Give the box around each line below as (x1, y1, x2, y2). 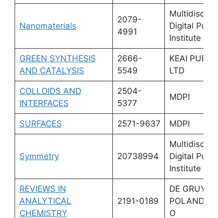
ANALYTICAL (19, 196, 72, 206)
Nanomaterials (19, 20, 76, 31)
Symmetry (19, 151, 59, 161)
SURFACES (19, 118, 62, 128)
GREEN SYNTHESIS (19, 53, 96, 63)
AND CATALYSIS (19, 65, 84, 75)
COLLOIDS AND (19, 86, 81, 96)
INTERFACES (19, 98, 69, 108)
